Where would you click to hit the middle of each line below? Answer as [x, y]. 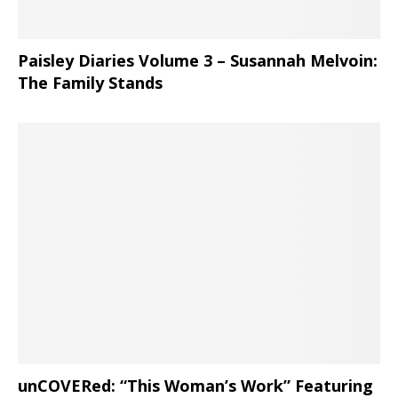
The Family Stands [90, 83]
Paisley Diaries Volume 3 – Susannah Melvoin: [198, 60]
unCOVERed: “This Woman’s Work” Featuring [195, 386]
